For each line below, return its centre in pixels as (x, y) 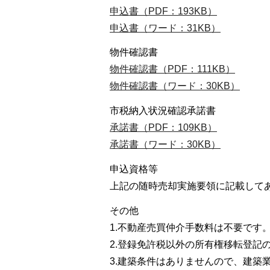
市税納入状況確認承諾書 (163, 111)
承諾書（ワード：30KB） (165, 145)
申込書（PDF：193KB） (163, 11)
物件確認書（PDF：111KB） (172, 69)
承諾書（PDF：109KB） (163, 128)
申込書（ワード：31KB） (165, 28)
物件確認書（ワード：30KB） (175, 86)
